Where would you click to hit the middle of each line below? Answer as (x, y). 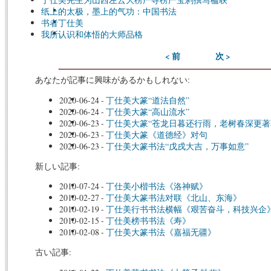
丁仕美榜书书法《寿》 (148, 221)
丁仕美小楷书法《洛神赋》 (156, 186)
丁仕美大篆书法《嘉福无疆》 (161, 232)
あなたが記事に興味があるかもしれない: (112, 79)
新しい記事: (57, 166)
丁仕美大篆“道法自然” (147, 100)
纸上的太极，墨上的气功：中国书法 (109, 11)
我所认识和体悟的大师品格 (92, 34)
